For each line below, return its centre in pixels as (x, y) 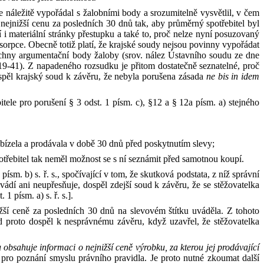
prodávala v (52, 143)
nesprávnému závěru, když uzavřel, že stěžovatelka (162, 221)
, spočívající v (83, 174)
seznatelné (219, 66)
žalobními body (113, 13)
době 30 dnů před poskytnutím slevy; (146, 143)
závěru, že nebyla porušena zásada (140, 76)
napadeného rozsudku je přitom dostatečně (118, 66)
